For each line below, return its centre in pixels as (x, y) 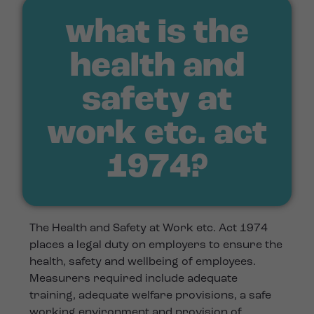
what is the (157, 34)
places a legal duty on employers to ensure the (156, 246)
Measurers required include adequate (134, 279)
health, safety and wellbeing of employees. (143, 262)
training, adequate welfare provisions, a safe (151, 296)
